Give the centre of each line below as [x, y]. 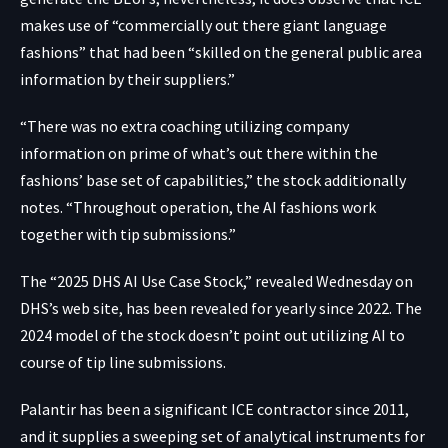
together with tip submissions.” [128, 233]
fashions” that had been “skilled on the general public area [221, 51]
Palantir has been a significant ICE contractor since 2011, [214, 408]
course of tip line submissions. [123, 361]
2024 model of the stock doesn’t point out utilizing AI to [212, 334]
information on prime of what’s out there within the [199, 152]
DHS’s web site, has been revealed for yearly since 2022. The [221, 307]
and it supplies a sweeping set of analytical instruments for [222, 435]
